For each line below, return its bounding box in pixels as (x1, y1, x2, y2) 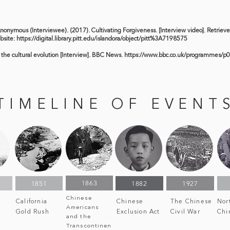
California (16, 199, 48, 205)
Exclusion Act (117, 209, 160, 215)
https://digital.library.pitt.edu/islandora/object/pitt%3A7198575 (16, 36, 187, 42)
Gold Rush (16, 209, 51, 215)
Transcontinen (66, 223, 112, 229)
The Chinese (170, 199, 213, 205)
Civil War (170, 209, 200, 215)
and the (66, 214, 91, 220)
